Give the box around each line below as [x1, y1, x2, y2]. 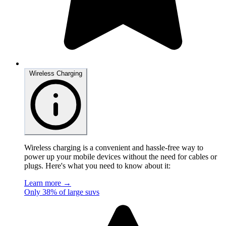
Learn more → [24, 179, 71, 188]
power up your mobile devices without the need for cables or [24, 152, 217, 161]
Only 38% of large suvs [24, 188, 99, 197]
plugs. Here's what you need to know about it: [24, 161, 171, 171]
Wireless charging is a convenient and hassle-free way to [24, 143, 203, 152]
